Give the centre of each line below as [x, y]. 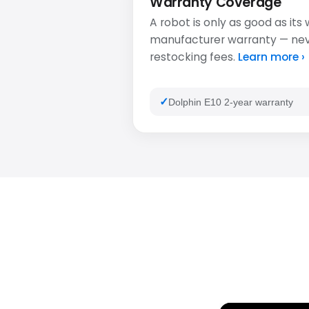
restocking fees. [194, 57]
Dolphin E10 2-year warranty [231, 102]
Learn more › [271, 57]
